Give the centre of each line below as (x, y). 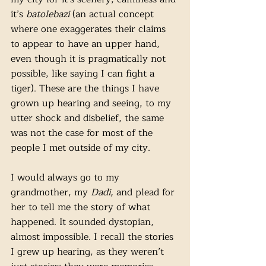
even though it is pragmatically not (90, 59)
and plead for (145, 192)
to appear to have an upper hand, (87, 44)
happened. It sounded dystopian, (84, 222)
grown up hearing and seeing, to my (92, 103)
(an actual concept (115, 14)
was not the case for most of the (83, 133)
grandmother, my (51, 192)
